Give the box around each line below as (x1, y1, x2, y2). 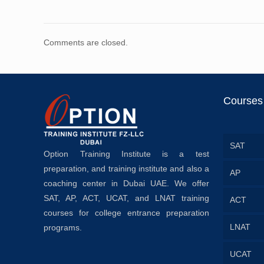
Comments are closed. (44, 38, 128, 48)
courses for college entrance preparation (44, 208, 209, 218)
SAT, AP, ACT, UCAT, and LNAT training (44, 193, 209, 203)
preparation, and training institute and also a (44, 164, 209, 174)
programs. (44, 223, 82, 233)
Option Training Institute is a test (44, 149, 209, 159)
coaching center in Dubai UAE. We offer (44, 179, 209, 189)
